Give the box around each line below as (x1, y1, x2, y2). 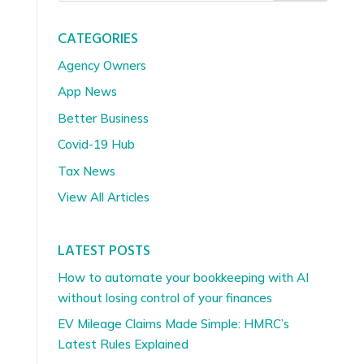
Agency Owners (57, 57, 146, 73)
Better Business (57, 110, 149, 126)
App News (57, 84, 117, 100)
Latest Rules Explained (57, 336, 188, 353)
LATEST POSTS (57, 239, 150, 263)
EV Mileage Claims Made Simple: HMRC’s (57, 316, 289, 332)
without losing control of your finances (57, 289, 272, 305)
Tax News (57, 162, 115, 179)
